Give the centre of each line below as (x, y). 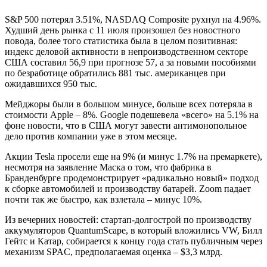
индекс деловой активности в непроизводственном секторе (126, 52)
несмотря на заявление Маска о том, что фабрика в (108, 167)
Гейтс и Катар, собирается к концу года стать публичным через (133, 241)
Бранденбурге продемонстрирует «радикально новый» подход (132, 178)
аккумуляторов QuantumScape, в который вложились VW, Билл (133, 231)
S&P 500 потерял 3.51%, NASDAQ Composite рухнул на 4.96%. (133, 20)
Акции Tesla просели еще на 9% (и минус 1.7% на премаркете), (133, 157)
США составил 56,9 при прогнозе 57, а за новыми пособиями (131, 63)
